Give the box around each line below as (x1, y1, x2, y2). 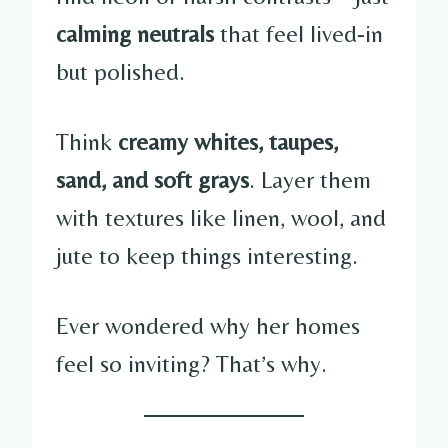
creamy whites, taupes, (118, 127, 338, 155)
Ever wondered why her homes (56, 311, 360, 339)
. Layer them (249, 165, 371, 193)
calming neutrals (56, 19, 214, 47)
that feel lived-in (214, 19, 383, 47)
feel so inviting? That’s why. (56, 349, 327, 377)
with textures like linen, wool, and (56, 203, 386, 231)
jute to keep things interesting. (56, 241, 358, 269)
